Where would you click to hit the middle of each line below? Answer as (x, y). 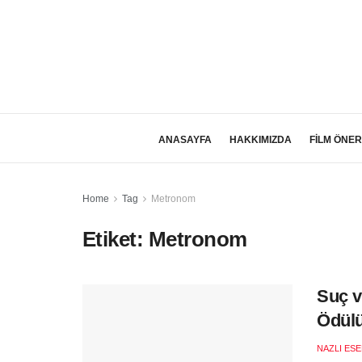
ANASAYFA (185, 140)
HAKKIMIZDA (260, 140)
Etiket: (116, 239)
